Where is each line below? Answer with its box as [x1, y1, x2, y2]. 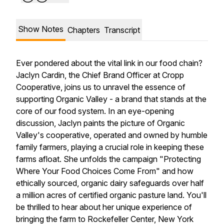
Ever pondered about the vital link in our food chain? [16, 58, 202, 68]
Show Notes [18, 24, 63, 34]
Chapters [67, 25, 100, 35]
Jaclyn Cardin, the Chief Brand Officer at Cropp [16, 70, 184, 80]
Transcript [104, 25, 140, 35]
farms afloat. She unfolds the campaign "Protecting [16, 154, 201, 164]
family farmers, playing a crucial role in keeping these [16, 142, 204, 152]
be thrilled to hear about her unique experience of [16, 202, 192, 212]
